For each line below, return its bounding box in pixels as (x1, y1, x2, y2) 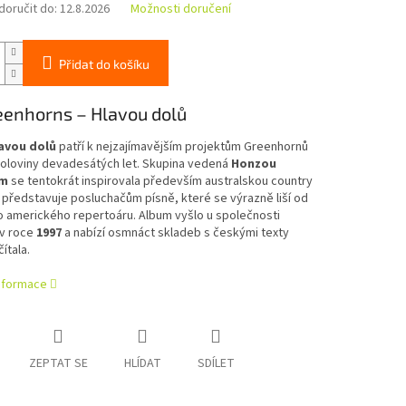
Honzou (230, 155, 276, 173)
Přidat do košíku (58, 56, 150, 72)
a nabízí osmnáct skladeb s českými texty (61, 224, 289, 242)
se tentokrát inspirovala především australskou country (7, 172, 313, 190)
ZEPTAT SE (28, 353, 88, 372)
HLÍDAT (123, 353, 161, 372)
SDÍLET (197, 353, 235, 372)
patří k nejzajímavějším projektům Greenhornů (55, 138, 308, 156)
